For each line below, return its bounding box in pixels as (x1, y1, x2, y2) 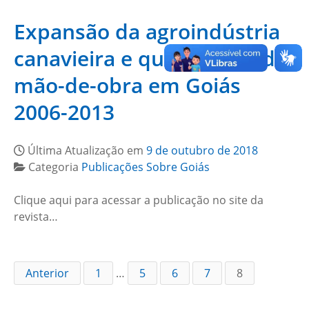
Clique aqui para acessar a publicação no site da (14, 192, 263, 208)
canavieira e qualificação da (14, 44, 287, 72)
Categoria (28, 159, 81, 175)
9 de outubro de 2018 (146, 143, 258, 158)
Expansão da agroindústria (14, 17, 280, 46)
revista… (14, 209, 58, 224)
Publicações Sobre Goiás (81, 159, 210, 175)
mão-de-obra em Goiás (14, 71, 241, 99)
